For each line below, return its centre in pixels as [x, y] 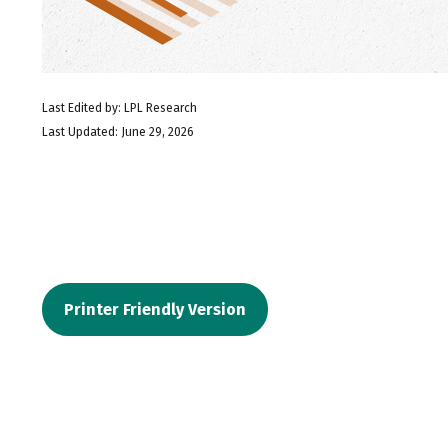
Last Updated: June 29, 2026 [118, 132]
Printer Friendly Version [155, 310]
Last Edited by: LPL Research [119, 108]
